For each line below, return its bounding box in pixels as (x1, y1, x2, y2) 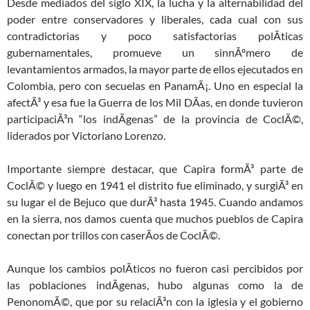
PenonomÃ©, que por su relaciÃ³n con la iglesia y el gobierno (7, 294, 303, 308)
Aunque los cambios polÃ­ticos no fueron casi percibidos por (7, 261, 303, 275)
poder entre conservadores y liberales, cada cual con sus (7, 12, 303, 26)
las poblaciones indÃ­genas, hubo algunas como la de (7, 277, 303, 291)
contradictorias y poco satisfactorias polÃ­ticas (7, 28, 303, 42)
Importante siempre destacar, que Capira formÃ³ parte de (7, 161, 303, 175)
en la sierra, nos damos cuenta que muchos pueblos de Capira (7, 211, 303, 225)
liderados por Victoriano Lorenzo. (7, 128, 165, 142)
